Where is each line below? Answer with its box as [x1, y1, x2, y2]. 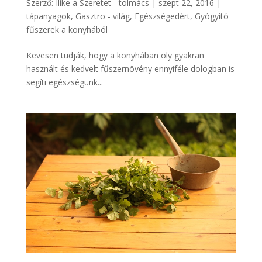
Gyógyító [194, 10, 229, 22]
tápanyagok [26, 10, 71, 22]
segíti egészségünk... [26, 76, 103, 88]
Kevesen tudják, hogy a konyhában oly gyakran [26, 49, 204, 61]
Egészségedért [134, 10, 190, 22]
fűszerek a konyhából [26, 23, 108, 35]
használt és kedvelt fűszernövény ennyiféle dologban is [26, 63, 235, 74]
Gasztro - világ [75, 10, 130, 22]
